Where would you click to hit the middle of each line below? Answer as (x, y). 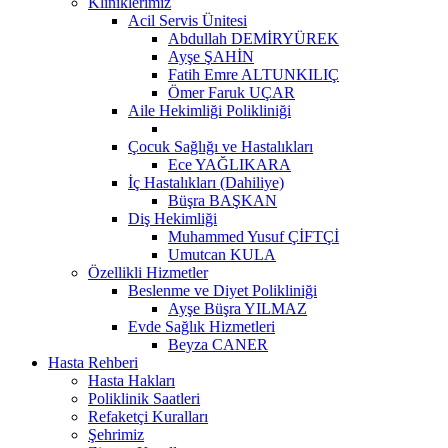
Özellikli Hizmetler (148, 272)
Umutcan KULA (222, 254)
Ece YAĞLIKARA (229, 164)
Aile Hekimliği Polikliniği (209, 110)
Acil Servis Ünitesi (187, 20)
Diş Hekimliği (172, 218)
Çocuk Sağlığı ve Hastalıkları (220, 146)
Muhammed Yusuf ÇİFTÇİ (253, 236)
